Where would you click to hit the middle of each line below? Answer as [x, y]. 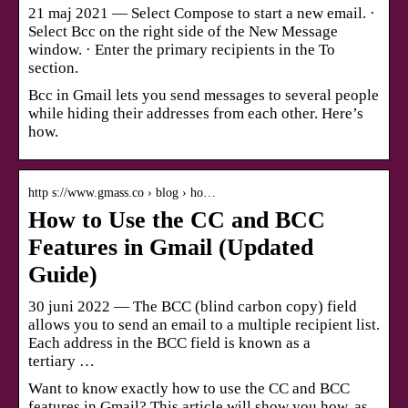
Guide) [63, 274]
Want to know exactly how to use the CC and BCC [189, 388]
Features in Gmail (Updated [171, 247]
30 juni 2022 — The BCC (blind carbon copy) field [193, 306]
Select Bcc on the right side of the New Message [183, 31]
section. [53, 67]
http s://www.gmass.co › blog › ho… [122, 192]
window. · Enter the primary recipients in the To [182, 49]
